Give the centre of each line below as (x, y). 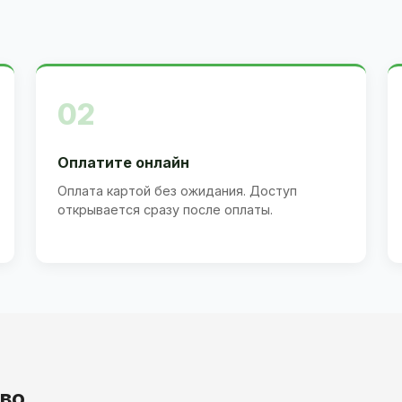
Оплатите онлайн (123, 162)
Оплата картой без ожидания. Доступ (177, 190)
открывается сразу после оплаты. (165, 209)
